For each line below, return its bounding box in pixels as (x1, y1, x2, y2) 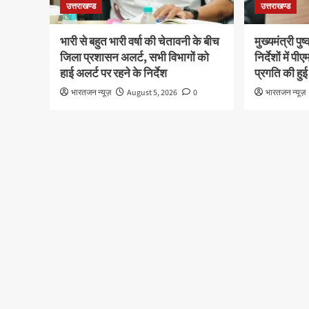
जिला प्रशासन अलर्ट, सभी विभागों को (60, 49, 209, 66)
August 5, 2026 (127, 86, 177, 99)
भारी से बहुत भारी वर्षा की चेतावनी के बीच (60, 33, 219, 50)
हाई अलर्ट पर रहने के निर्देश (60, 65, 167, 82)
